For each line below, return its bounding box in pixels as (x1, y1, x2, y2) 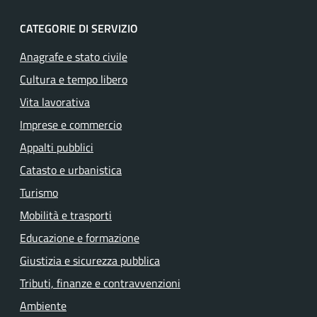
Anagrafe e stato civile (20, 48, 127, 65)
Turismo (20, 184, 58, 201)
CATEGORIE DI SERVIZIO (20, 20, 138, 37)
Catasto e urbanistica (20, 161, 122, 178)
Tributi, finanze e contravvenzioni (20, 275, 180, 292)
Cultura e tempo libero (20, 71, 127, 88)
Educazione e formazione (20, 229, 139, 246)
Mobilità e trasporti (20, 207, 112, 224)
